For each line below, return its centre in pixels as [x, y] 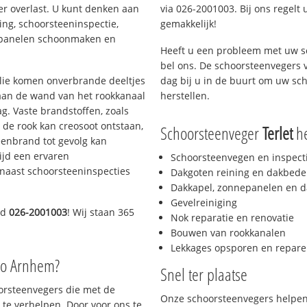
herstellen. [185, 95]
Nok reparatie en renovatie [232, 218]
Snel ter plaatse [204, 274]
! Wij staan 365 [101, 212]
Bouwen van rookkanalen [228, 233]
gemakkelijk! [188, 23]
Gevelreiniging [204, 203]
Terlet [278, 133]
